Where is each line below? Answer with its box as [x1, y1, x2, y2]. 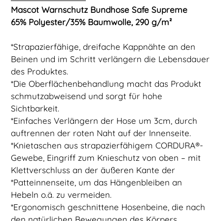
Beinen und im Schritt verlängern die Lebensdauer [11, 54, 210, 65]
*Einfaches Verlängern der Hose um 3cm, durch [11, 115, 198, 126]
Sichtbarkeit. [11, 103, 60, 114]
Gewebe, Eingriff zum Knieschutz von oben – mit [11, 152, 201, 163]
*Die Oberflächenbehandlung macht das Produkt [11, 78, 202, 89]
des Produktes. [11, 66, 69, 77]
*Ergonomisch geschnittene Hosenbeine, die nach [11, 202, 206, 213]
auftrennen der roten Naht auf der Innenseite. [11, 128, 191, 139]
